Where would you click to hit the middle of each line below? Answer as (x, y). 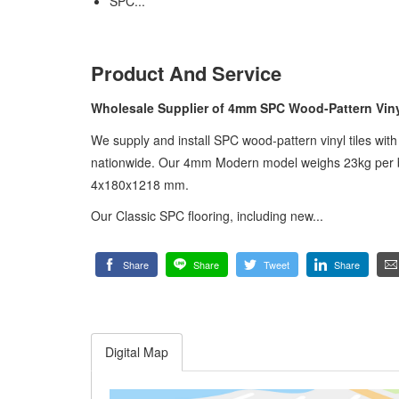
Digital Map (137, 351)
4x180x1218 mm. (140, 184)
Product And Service (186, 73)
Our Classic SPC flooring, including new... (207, 216)
